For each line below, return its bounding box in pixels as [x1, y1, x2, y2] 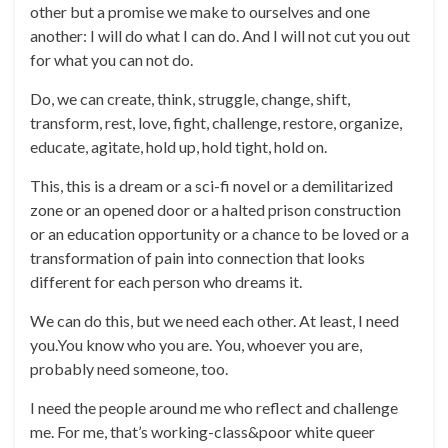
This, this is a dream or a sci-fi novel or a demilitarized [30, 176, 393, 195]
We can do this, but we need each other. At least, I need [30, 311, 399, 330]
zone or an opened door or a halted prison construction [30, 200, 401, 219]
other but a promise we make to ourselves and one [30, 2, 370, 21]
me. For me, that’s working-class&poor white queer [30, 422, 375, 441]
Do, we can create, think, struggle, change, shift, [30, 89, 350, 108]
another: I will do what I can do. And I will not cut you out [30, 26, 410, 45]
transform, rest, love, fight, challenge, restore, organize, [30, 113, 402, 132]
